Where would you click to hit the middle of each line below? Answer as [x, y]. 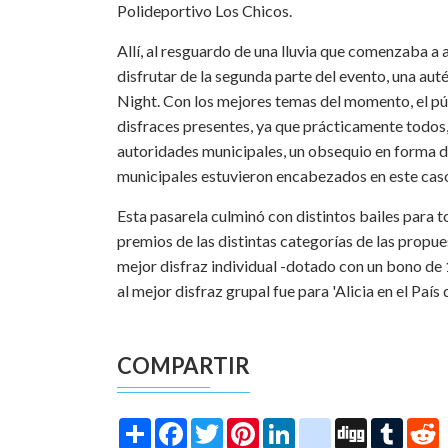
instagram [365, 425]
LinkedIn [324, 425]
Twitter [249, 425]
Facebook [222, 425]
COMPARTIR [183, 365]
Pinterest [290, 425]
